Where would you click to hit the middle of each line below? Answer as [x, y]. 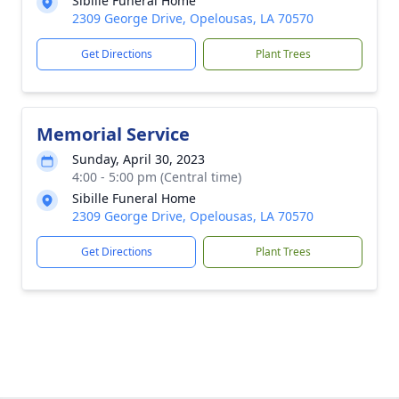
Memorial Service [113, 134]
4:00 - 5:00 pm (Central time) [157, 176]
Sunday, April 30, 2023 [138, 159]
